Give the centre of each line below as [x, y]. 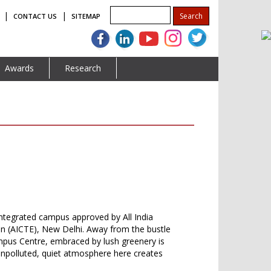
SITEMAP [86, 16]
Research [83, 68]
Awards [19, 68]
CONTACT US [35, 16]
